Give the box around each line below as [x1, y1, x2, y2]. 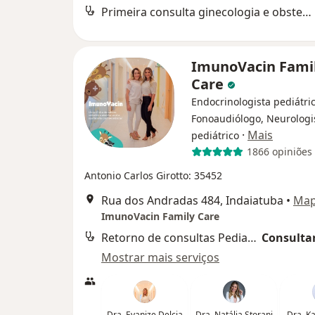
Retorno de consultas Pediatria [247, 229, 257, 245]
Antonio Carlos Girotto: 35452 [84, 168, 222, 182]
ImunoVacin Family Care [101, 209, 219, 223]
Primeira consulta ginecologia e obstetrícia [302, 4, 311, 20]
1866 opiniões [246, 145, 312, 159]
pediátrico [191, 128, 239, 142]
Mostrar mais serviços [101, 249, 219, 265]
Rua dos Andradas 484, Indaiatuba [101, 192, 283, 208]
